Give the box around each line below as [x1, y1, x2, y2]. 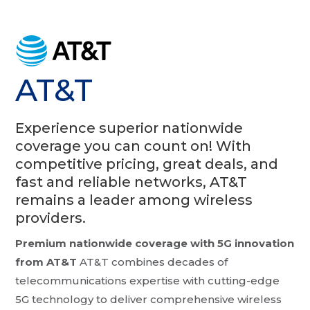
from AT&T [15, 255, 77, 269]
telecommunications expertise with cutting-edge [15, 274, 280, 288]
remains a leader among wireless [15, 192, 253, 209]
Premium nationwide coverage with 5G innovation [15, 237, 295, 250]
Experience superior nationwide [15, 120, 244, 137]
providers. [15, 210, 86, 227]
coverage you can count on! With [15, 138, 252, 155]
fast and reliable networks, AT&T [15, 174, 248, 191]
